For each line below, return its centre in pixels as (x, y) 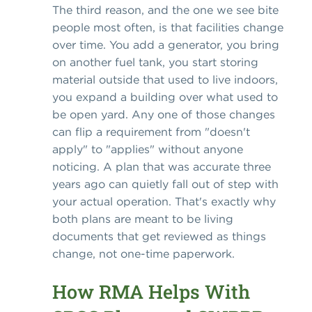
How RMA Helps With (151, 291)
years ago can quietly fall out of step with (165, 184)
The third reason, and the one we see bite (165, 10)
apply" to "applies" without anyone (148, 149)
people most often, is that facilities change (168, 28)
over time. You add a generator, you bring (166, 45)
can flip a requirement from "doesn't (151, 132)
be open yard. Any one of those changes (164, 115)
